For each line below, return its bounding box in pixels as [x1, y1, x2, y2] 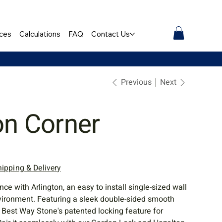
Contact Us [91, 29, 130, 39]
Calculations [19, 29, 61, 39]
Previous [120, 76, 152, 89]
